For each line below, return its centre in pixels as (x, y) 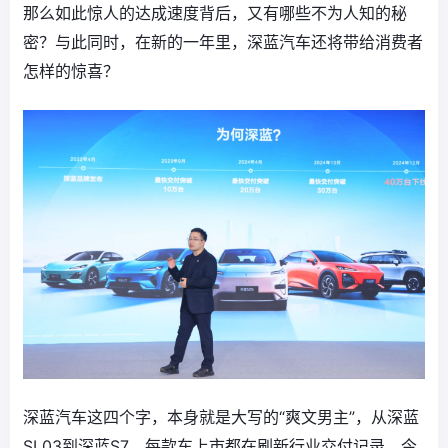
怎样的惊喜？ (71, 71)
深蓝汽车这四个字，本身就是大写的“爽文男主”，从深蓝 (221, 416)
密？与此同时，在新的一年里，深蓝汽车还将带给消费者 (223, 42)
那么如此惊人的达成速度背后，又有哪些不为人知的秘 (215, 13)
